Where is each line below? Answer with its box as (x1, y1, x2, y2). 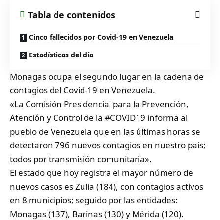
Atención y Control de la (10, 111, 105, 123)
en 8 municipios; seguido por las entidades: (10, 194, 178, 206)
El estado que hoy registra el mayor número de (10, 166, 193, 178)
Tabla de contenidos (28, 8, 115, 21)
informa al (145, 111, 188, 123)
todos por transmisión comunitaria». (10, 153, 152, 165)
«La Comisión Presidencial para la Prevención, (10, 98, 189, 110)
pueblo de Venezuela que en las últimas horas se (10, 125, 200, 137)
